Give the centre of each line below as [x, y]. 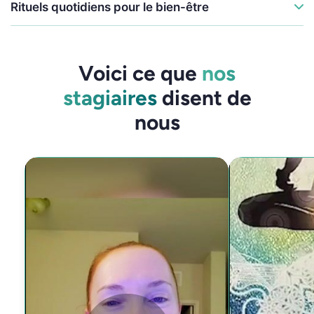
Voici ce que [140, 73]
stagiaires [110, 97]
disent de [204, 97]
